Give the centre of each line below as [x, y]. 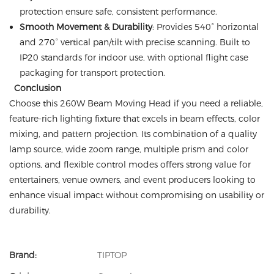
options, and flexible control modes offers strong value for [130, 165]
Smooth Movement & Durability [86, 27]
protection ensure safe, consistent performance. [118, 12]
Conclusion [36, 88]
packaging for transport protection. [92, 73]
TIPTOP [112, 255]
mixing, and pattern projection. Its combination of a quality [133, 134]
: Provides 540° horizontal [205, 27]
